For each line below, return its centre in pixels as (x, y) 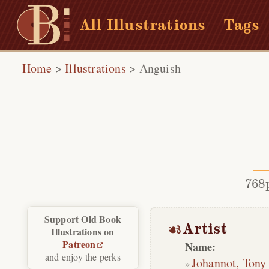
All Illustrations (143, 25)
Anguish (160, 68)
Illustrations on (83, 232)
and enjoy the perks (83, 257)
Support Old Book (83, 219)
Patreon (79, 244)
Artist (205, 229)
